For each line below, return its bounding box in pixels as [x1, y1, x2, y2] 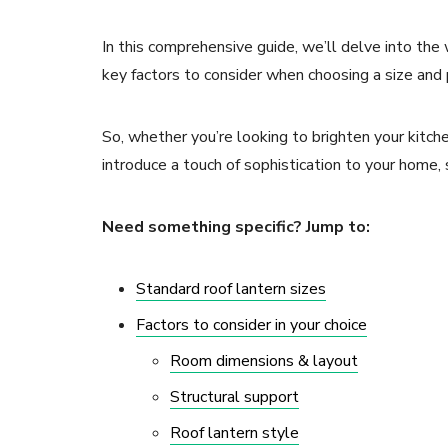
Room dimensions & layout [170, 350, 358, 373]
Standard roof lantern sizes [136, 278, 326, 301]
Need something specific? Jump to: [102, 216, 370, 239]
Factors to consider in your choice [136, 314, 367, 337]
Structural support [170, 386, 299, 409]
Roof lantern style [170, 422, 299, 445]
